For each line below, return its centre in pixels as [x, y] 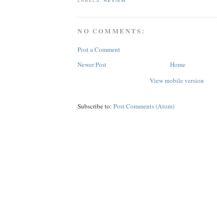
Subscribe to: [95, 106]
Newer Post [92, 64]
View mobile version [177, 80]
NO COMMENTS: [111, 31]
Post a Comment [99, 49]
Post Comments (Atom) [144, 106]
